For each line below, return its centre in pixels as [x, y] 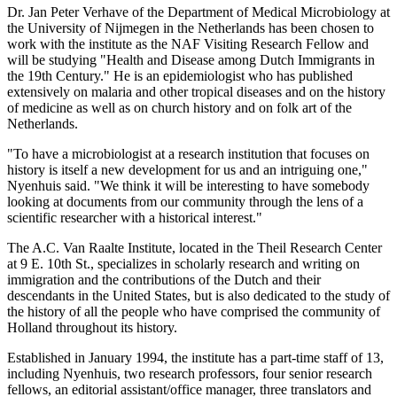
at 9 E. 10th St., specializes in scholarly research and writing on [183, 264]
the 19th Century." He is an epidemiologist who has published [180, 76]
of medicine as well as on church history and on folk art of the [179, 108]
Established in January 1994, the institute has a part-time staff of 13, [195, 358]
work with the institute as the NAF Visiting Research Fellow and [188, 44]
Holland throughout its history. [92, 328]
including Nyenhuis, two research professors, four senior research [190, 374]
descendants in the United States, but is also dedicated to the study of [198, 296]
